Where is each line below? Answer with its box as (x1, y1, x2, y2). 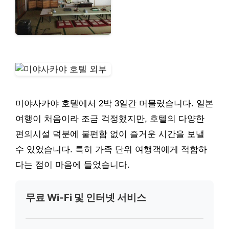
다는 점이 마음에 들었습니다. (15, 160, 130, 170)
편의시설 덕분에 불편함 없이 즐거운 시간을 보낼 (15, 129, 204, 140)
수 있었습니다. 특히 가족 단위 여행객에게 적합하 (15, 145, 207, 155)
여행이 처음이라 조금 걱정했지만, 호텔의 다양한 (15, 114, 204, 124)
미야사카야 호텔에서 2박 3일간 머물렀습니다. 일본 (15, 99, 214, 109)
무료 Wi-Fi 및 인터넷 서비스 (26, 192, 146, 204)
